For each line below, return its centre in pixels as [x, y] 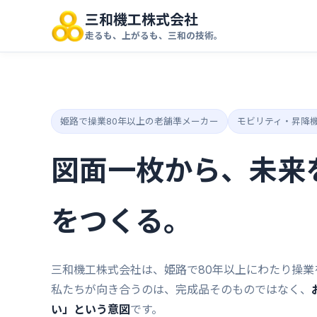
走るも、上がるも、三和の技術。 [154, 36]
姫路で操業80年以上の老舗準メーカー [139, 121]
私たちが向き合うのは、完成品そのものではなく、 [181, 289]
